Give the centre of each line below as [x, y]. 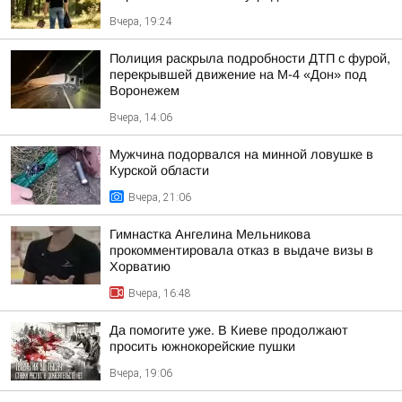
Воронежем [144, 91]
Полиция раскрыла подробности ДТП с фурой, [250, 58]
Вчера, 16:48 [160, 293]
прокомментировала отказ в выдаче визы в [241, 250]
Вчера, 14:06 [141, 118]
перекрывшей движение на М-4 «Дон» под [238, 74]
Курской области [159, 170]
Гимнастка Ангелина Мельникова [210, 234]
